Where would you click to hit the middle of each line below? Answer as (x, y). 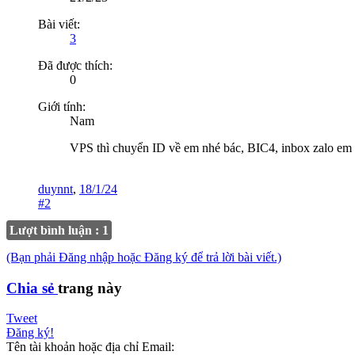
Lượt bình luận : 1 (59, 230)
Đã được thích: (75, 65)
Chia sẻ (32, 288)
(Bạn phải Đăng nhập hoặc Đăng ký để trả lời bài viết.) (144, 257)
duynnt (55, 189)
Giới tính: (62, 106)
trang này (90, 288)
